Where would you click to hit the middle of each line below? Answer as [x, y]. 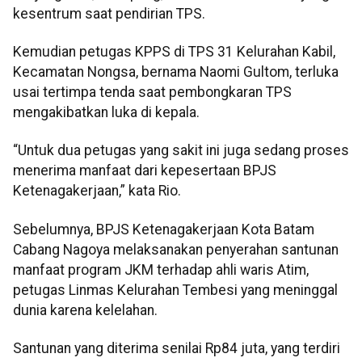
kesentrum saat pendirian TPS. [109, 13]
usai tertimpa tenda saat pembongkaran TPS [152, 92]
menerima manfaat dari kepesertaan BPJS [145, 171]
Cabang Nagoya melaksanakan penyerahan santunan [176, 249]
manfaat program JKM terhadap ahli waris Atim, [161, 269]
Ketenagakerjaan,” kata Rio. [97, 191]
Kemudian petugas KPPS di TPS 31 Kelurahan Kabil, [174, 52]
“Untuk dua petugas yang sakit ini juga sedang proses [181, 151]
